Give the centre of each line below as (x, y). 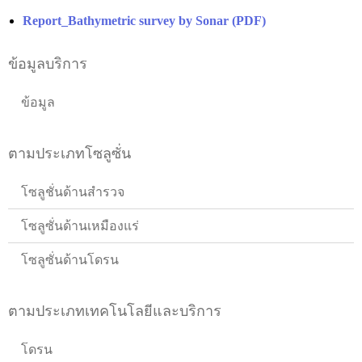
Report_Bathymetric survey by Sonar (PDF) (144, 20)
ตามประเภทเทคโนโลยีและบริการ (115, 311)
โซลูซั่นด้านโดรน (70, 259)
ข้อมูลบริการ (48, 63)
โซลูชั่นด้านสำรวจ (73, 192)
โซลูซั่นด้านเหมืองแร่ (80, 225)
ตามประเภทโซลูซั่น (69, 153)
